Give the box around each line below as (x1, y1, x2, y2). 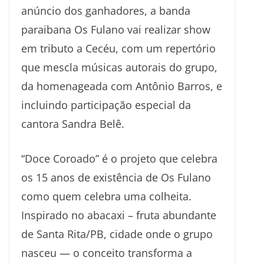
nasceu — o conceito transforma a (21, 245, 192, 260)
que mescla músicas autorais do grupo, (21, 60, 217, 74)
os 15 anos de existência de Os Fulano (21, 170, 211, 184)
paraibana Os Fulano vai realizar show (21, 22, 210, 37)
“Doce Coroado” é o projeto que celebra (21, 151, 217, 166)
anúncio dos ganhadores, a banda (21, 3, 190, 18)
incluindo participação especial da (21, 97, 191, 112)
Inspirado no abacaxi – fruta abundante (21, 207, 216, 222)
